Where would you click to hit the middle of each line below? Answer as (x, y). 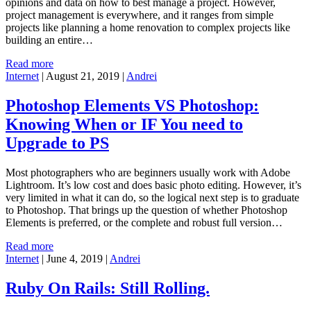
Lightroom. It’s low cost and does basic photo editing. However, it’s (153, 185)
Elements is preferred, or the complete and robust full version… (144, 222)
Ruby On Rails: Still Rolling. (108, 288)
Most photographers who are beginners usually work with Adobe (148, 172)
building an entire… (49, 40)
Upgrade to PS (57, 143)
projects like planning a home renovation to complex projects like (148, 27)
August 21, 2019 (83, 76)
